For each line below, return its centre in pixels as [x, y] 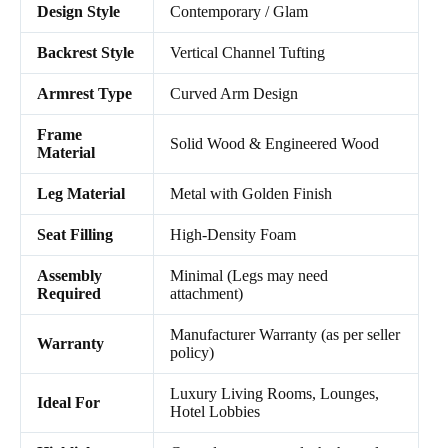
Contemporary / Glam [239, 11]
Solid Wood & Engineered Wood [274, 143]
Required [69, 293]
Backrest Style [85, 52]
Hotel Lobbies [215, 411]
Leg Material [81, 193]
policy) [192, 352]
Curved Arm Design [234, 93]
